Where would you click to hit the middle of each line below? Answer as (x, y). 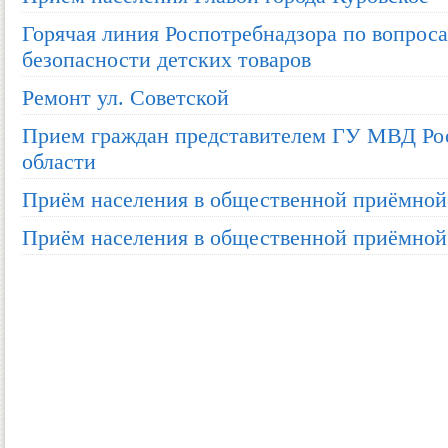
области (59, 161)
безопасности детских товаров (166, 59)
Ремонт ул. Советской (125, 97)
